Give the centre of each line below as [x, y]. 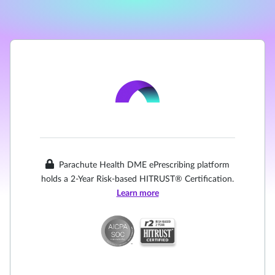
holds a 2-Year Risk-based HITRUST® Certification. [137, 179]
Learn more [137, 193]
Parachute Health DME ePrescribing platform [144, 165]
